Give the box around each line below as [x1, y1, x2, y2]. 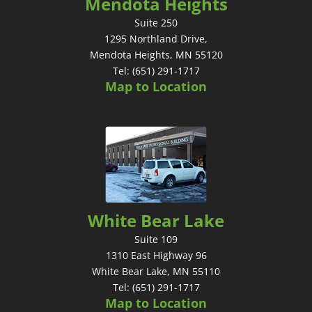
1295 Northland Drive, [104, 31, 208, 45]
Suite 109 [134, 232, 178, 246]
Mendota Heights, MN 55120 [89, 47, 223, 61]
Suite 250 [134, 15, 178, 29]
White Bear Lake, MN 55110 [92, 264, 220, 278]
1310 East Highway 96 [105, 248, 207, 262]
